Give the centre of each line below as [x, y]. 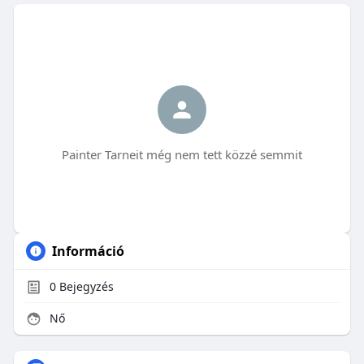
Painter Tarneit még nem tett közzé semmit [182, 155]
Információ [88, 251]
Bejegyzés [84, 287]
